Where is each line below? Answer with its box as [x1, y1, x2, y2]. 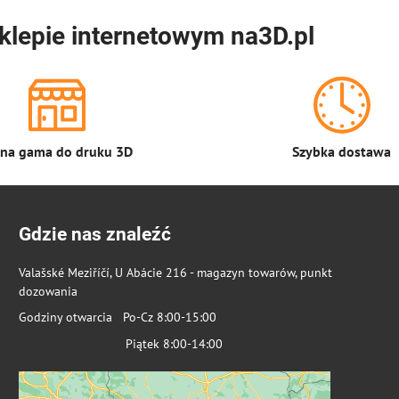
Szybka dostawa [292, 142, 392, 160]
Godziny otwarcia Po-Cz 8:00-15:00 [18, 309, 216, 326]
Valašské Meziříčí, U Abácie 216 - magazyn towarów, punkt [18, 264, 332, 281]
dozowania [18, 282, 77, 299]
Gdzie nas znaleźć [18, 223, 171, 245]
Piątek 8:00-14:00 [18, 336, 223, 353]
